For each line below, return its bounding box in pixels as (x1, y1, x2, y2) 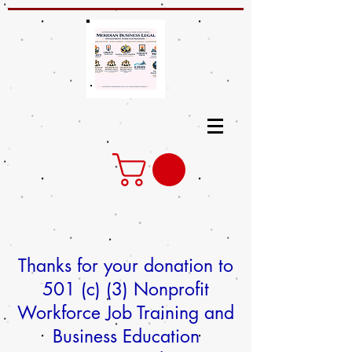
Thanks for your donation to (18, 254, 233, 277)
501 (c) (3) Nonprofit (42, 277, 209, 301)
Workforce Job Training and (17, 301, 234, 324)
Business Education (52, 324, 200, 348)
